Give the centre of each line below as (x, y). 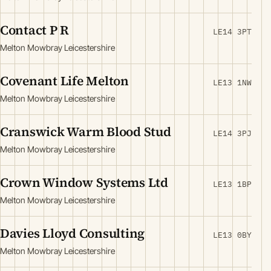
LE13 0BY (232, 235)
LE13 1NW (232, 83)
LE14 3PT (232, 32)
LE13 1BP (232, 184)
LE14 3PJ (232, 133)
